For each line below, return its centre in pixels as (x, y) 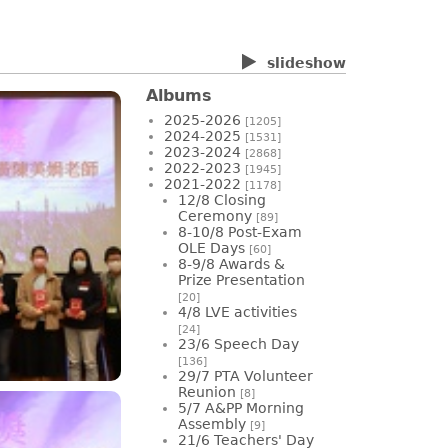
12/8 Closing (222, 199)
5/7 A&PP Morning (241, 407)
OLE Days (211, 247)
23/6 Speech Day (238, 343)
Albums (179, 95)
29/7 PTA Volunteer (245, 375)
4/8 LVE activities (237, 311)
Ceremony (215, 215)
